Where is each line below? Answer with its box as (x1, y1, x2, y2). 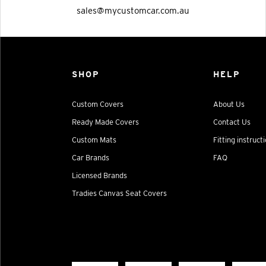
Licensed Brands (72, 170, 128, 180)
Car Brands (72, 153, 110, 162)
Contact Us (213, 117, 251, 126)
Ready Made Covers (72, 117, 140, 126)
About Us (213, 99, 245, 109)
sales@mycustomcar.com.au (76, 5, 189, 16)
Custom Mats (72, 135, 117, 144)
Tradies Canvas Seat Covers (72, 188, 167, 198)
